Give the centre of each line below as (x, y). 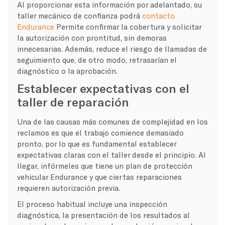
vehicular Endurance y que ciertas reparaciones (99, 177)
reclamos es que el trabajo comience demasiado (100, 132)
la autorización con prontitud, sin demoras (92, 37)
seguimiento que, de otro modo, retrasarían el (97, 60)
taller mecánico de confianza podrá (79, 15)
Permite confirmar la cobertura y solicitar (128, 26)
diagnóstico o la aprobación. (67, 71)
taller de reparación (73, 101)
